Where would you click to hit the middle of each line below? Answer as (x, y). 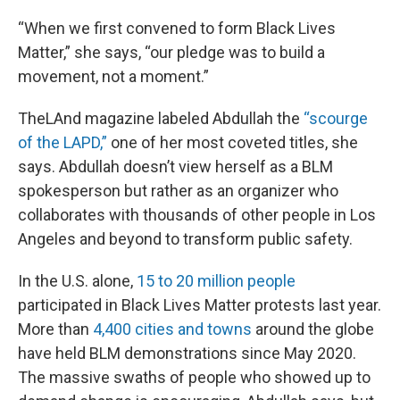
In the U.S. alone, (77, 281)
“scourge (336, 118)
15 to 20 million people (216, 281)
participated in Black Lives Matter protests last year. (200, 305)
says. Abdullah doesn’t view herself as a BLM (175, 167)
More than (55, 329)
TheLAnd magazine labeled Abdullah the (161, 118)
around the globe (313, 329)
